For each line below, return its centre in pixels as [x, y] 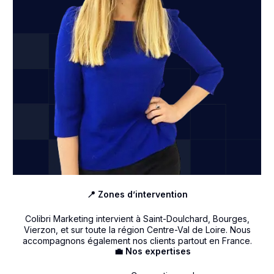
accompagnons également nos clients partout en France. [137, 241]
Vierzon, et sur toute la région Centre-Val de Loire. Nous [137, 230]
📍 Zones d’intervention [137, 194]
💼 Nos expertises [152, 251]
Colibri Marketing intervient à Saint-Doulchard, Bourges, [137, 219]
